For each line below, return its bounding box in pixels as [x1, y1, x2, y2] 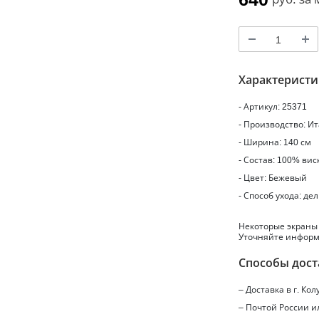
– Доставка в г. [239, 283, 301, 296]
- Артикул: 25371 [239, 100, 307, 113]
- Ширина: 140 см [239, 136, 311, 148]
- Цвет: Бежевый [239, 172, 307, 184]
